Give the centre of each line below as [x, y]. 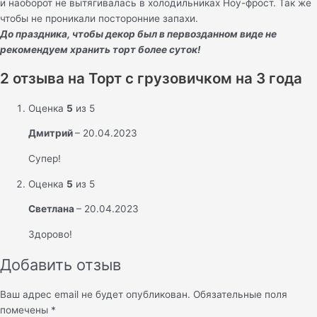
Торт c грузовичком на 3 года [195, 79]
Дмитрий [52, 133]
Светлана [52, 209]
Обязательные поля [240, 295]
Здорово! [50, 234]
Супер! [45, 158]
